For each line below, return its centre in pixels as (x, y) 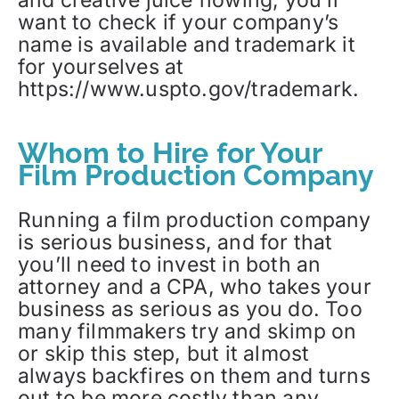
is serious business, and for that (175, 243)
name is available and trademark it (187, 44)
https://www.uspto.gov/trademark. (189, 89)
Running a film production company (195, 220)
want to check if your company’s (179, 22)
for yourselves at (101, 66)
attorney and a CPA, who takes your (195, 287)
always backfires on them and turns (194, 376)
